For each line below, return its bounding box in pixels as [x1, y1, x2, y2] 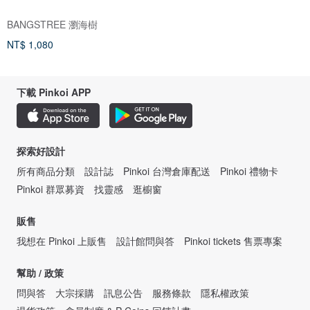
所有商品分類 [17, 163, 75, 178]
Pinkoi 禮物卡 [220, 163, 278, 178]
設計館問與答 [116, 233, 174, 248]
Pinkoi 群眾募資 [17, 181, 84, 196]
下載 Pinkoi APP [17, 84, 91, 99]
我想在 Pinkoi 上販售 [17, 233, 107, 248]
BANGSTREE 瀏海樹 [7, 17, 98, 31]
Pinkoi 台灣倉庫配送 [123, 163, 210, 178]
